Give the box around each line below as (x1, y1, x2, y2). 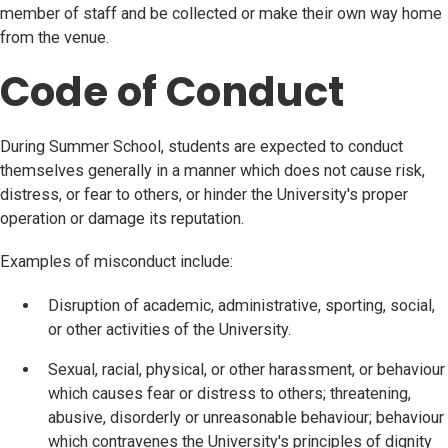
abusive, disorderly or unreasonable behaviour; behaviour (48, 407, 444, 427)
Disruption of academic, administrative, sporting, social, (48, 295, 435, 315)
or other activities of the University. (48, 319, 291, 339)
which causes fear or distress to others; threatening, (48, 383, 411, 403)
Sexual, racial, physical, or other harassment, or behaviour (48, 359, 445, 379)
